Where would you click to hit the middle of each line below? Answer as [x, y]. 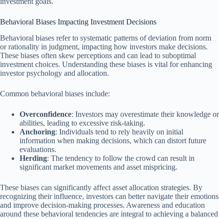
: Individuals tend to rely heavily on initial [119, 131]
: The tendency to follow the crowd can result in [121, 158]
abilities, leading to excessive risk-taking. [82, 123]
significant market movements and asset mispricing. [99, 167]
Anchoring [37, 131]
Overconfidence [45, 114]
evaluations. [38, 149]
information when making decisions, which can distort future [113, 140]
